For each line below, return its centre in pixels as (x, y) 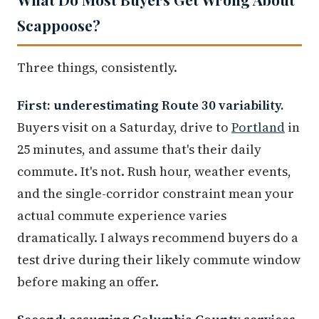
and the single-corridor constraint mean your (156, 194)
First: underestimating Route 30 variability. (151, 105)
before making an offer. (88, 282)
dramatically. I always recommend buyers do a (158, 238)
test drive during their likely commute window (159, 260)
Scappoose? (59, 25)
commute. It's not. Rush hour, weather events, (154, 172)
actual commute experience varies (122, 216)
